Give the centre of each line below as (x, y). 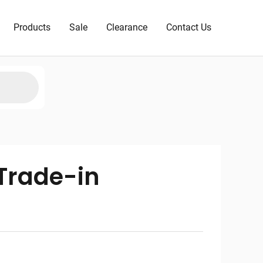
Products (32, 28)
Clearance (127, 28)
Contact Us (189, 28)
